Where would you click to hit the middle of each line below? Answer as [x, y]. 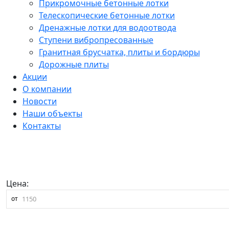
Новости [40, 101]
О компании [47, 89]
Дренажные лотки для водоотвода [108, 28]
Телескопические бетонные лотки [107, 15]
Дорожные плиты [74, 64]
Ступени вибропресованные [96, 40]
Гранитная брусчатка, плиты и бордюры [119, 52]
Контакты [42, 126]
